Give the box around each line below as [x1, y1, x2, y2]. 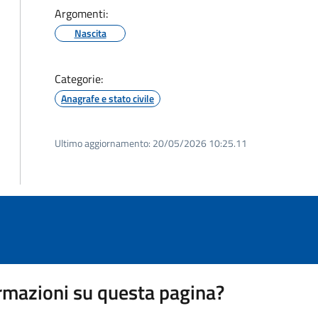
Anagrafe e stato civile [61, 91, 154, 106]
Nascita [74, 26, 106, 40]
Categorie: [55, 70, 103, 87]
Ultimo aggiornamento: [55, 136, 150, 150]
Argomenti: [55, 5, 108, 22]
